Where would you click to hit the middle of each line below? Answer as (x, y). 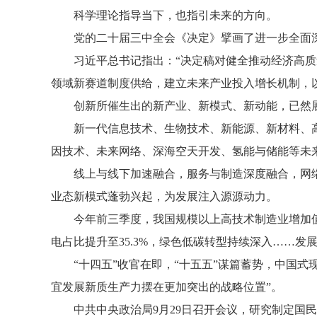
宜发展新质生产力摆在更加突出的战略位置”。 (167, 287)
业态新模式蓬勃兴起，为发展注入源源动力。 (164, 196)
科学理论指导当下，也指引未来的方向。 (175, 15)
